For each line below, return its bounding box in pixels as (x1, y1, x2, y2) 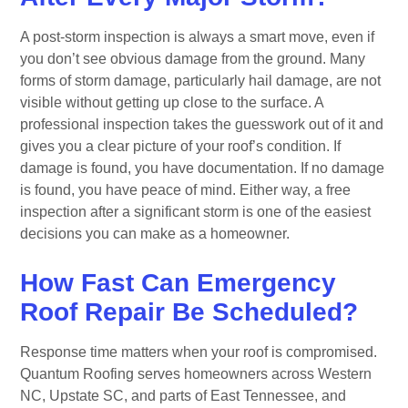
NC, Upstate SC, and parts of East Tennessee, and (20, 387, 347, 403)
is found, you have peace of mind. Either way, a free (20, 181, 352, 198)
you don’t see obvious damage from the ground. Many (20, 50, 366, 66)
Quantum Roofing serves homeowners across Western (20, 365, 372, 382)
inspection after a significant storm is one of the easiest (20, 203, 372, 219)
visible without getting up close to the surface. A (20, 94, 324, 110)
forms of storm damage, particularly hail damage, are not (20, 72, 382, 88)
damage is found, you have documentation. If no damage (20, 159, 385, 176)
